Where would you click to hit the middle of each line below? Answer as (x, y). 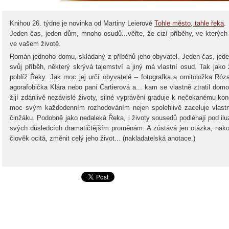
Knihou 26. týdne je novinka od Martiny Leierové (82, 23)
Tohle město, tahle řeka (189, 23)
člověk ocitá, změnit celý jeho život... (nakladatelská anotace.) (102, 138)
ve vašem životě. (35, 44)
